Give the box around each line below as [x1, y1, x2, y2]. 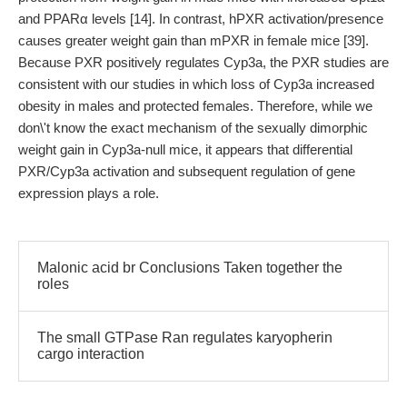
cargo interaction [37, 346, 144, 362]
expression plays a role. [18, 185, 159, 201]
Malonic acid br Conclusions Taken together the [37, 260, 342, 275]
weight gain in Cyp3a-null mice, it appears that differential [18, 142, 352, 157]
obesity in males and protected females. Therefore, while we [18, 98, 372, 114]
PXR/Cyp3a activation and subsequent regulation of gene [18, 164, 355, 179]
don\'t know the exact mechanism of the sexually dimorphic [18, 120, 368, 135]
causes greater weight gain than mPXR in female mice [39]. [18, 33, 369, 48]
